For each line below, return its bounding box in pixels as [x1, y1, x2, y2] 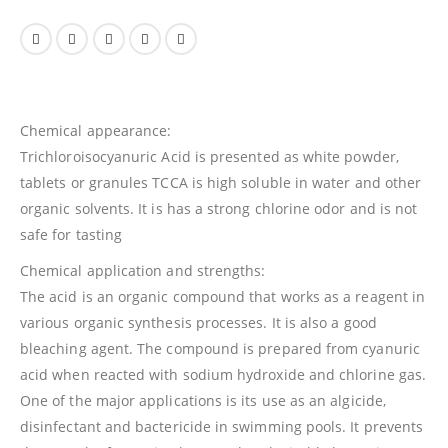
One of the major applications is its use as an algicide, [20, 391, 386, 411]
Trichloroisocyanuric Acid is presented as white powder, [20, 147, 399, 167]
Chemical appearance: [20, 121, 172, 141]
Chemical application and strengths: [20, 261, 266, 281]
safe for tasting [20, 225, 123, 245]
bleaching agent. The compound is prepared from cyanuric [20, 339, 420, 359]
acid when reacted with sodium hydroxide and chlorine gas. [20, 365, 426, 385]
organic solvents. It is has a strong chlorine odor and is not [20, 199, 418, 219]
